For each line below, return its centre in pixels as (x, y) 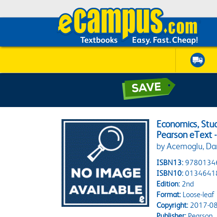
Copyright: (172, 205)
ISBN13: (170, 163)
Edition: (168, 184)
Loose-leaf (198, 194)
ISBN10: (170, 173)
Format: (169, 194)
